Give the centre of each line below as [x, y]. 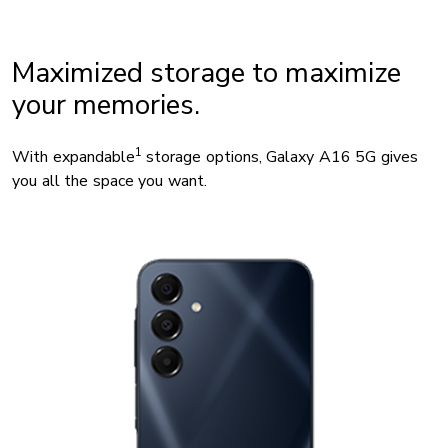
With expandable [73, 157]
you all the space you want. [109, 181]
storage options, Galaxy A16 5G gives [279, 157]
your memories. [106, 105]
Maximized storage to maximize [206, 73]
